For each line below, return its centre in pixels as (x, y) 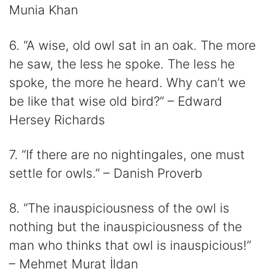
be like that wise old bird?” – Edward (116, 101)
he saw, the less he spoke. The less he (122, 64)
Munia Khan (44, 10)
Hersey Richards (57, 119)
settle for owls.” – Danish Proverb (106, 174)
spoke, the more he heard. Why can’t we (127, 82)
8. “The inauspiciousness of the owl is (119, 208)
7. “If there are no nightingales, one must (127, 155)
